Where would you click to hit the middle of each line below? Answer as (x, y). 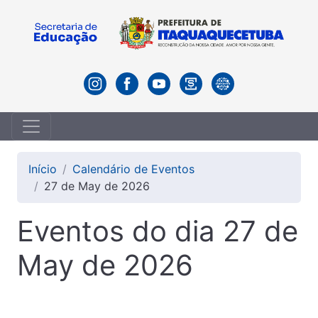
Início (43, 169)
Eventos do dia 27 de (158, 231)
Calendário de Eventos (133, 169)
